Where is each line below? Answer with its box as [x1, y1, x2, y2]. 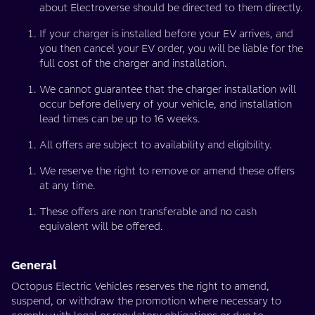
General [11, 258, 57, 272]
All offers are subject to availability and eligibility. [39, 139, 272, 151]
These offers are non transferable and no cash [39, 205, 257, 218]
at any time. [39, 179, 96, 192]
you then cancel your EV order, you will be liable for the [39, 42, 303, 55]
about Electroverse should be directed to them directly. [39, 1, 303, 14]
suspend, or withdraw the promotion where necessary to [11, 295, 281, 307]
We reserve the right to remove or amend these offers [39, 165, 295, 177]
